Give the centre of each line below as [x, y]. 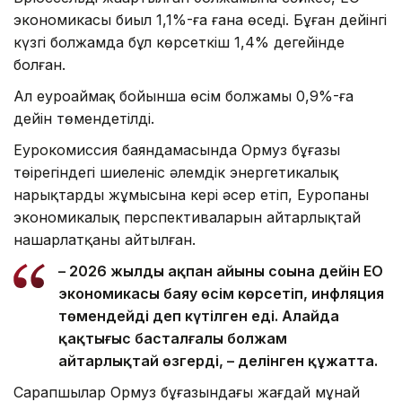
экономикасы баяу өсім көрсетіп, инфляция [221, 294]
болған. [39, 65]
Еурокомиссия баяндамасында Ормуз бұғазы [177, 150]
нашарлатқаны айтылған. [105, 240]
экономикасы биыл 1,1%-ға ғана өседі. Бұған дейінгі [200, 20]
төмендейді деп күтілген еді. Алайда [199, 316]
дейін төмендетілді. [84, 119]
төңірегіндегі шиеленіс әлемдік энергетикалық [176, 173]
